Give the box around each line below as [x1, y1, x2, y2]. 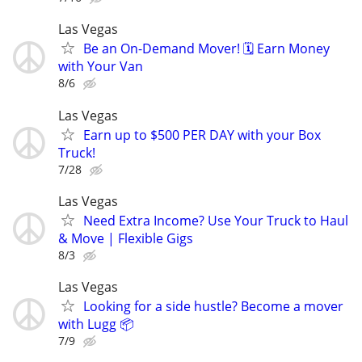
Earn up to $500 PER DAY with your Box [83, 125, 321, 144]
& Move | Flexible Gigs [58, 229, 193, 247]
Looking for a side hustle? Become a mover [83, 297, 343, 315]
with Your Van [58, 57, 143, 76]
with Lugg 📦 [58, 314, 134, 333]
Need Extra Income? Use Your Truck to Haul [83, 211, 348, 229]
